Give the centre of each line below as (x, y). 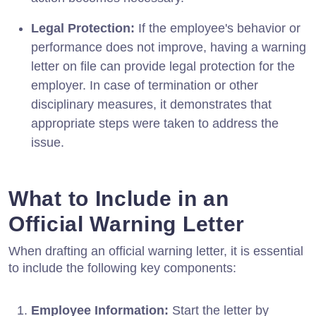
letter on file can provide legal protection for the (163, 66)
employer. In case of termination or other (145, 85)
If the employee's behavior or (218, 28)
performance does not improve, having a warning (169, 47)
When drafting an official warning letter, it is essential (156, 251)
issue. (48, 142)
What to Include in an (119, 198)
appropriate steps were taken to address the (155, 123)
